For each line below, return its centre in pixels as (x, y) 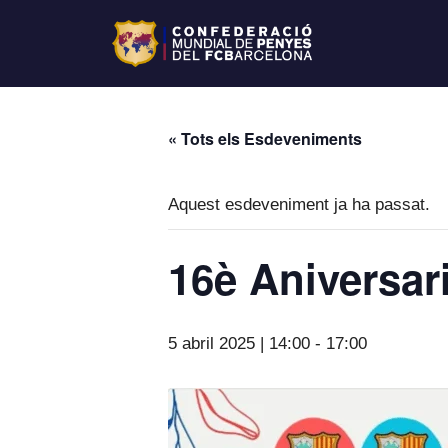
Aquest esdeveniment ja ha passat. (299, 204)
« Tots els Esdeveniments (265, 138)
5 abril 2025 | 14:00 (239, 343)
